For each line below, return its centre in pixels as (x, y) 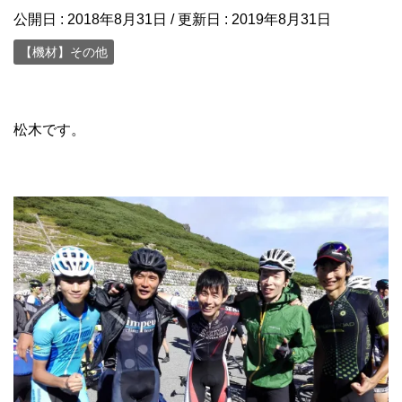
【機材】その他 (64, 52)
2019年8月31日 (281, 19)
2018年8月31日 (117, 19)
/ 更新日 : (199, 19)
